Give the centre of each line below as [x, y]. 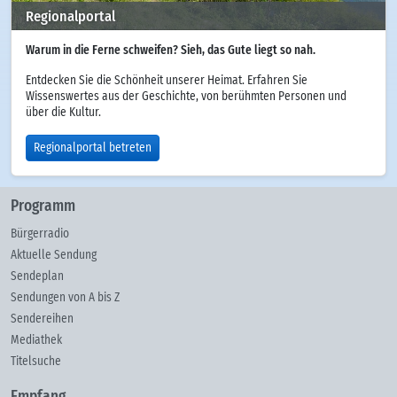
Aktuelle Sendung [54, 255]
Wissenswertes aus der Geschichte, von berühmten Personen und [186, 97]
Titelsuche [36, 361]
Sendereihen [42, 319]
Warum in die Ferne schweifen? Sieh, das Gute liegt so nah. [171, 51]
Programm [43, 206]
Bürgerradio [40, 234]
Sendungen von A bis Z [65, 297]
